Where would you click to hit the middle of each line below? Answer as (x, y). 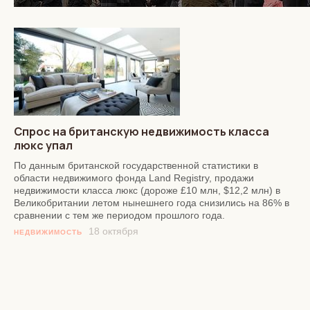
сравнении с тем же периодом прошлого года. (119, 215)
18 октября (113, 231)
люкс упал (43, 145)
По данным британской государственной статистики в (136, 165)
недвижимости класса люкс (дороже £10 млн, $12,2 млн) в (147, 190)
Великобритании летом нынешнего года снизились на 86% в (152, 202)
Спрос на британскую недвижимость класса (142, 131)
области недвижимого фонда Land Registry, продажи (134, 177)
